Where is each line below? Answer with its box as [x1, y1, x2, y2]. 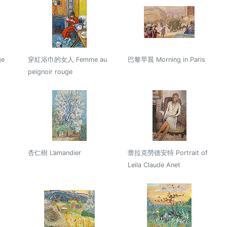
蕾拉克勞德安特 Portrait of [127, 148, 208, 157]
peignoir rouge [27, 67, 72, 75]
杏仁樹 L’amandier [27, 148, 81, 157]
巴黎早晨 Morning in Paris [127, 55, 205, 63]
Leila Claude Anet [127, 161, 180, 169]
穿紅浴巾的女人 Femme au [27, 55, 107, 63]
